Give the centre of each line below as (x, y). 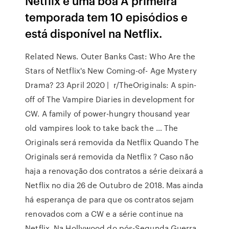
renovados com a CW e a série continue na (104, 214)
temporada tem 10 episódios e (107, 17)
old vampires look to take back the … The (102, 128)
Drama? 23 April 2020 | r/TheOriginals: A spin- (111, 85)
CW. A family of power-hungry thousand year (108, 113)
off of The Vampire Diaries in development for (110, 99)
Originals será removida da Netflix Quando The (112, 142)
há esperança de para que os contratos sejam (110, 199)
